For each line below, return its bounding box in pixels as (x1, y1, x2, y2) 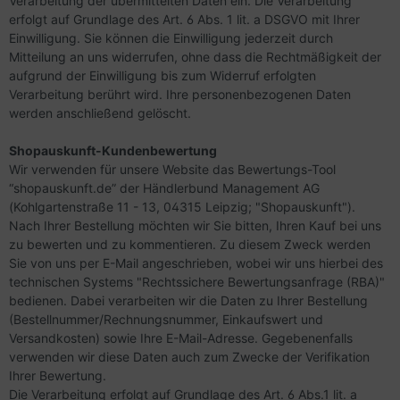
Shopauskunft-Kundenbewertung (9, 143, 217, 158)
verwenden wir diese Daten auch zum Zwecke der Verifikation (9, 349, 370, 364)
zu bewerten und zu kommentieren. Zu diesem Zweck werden (9, 237, 371, 252)
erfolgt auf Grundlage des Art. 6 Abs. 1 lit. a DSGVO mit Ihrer (9, 12, 360, 27)
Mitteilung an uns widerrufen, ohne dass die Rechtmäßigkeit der (9, 49, 381, 64)
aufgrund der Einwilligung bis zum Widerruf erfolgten (9, 68, 316, 83)
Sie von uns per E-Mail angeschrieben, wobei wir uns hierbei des (9, 255, 383, 271)
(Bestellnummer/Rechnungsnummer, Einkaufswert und (9, 312, 323, 327)
